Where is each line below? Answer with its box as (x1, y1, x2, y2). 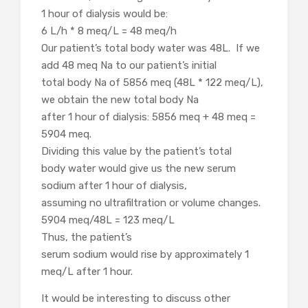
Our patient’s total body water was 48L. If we (41, 42, 260, 55)
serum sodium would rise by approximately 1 (41, 248, 249, 261)
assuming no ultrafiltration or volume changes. (41, 197, 261, 210)
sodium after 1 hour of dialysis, (41, 179, 187, 192)
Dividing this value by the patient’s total (41, 145, 232, 158)
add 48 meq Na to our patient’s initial (41, 59, 217, 72)
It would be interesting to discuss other (41, 292, 230, 305)
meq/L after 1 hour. (41, 265, 133, 278)
